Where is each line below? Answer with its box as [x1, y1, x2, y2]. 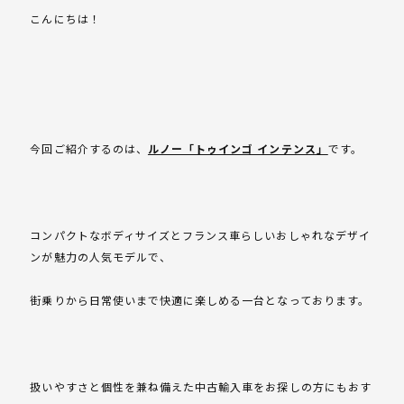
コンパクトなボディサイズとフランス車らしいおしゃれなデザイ [30, 227, 371, 243]
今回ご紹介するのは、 [30, 141, 148, 157]
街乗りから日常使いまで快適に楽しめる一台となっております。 [30, 292, 370, 308]
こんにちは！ [30, 11, 101, 27]
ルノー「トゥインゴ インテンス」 [147, 141, 328, 157]
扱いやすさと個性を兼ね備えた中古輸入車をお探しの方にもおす [30, 379, 372, 395]
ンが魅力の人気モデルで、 [30, 249, 172, 265]
